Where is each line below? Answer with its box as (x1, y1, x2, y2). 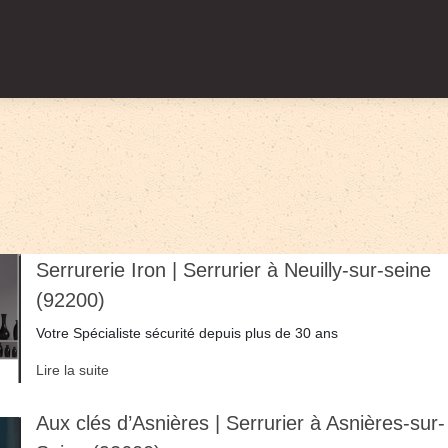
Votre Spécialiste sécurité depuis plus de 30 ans (35, 325, 338, 342)
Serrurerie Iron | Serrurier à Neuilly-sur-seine (35, 259, 431, 282)
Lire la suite (35, 362, 109, 379)
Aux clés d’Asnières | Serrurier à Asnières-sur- (35, 411, 445, 434)
